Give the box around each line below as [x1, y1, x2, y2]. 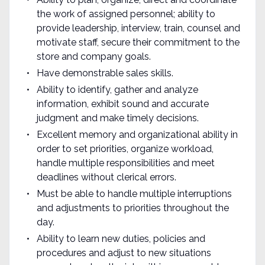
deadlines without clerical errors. [36, 171, 176, 183]
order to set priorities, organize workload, [36, 143, 214, 154]
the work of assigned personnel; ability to [36, 8, 215, 20]
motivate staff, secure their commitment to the [36, 36, 240, 48]
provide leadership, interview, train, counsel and [36, 22, 240, 34]
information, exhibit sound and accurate [36, 98, 209, 109]
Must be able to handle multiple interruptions [36, 188, 232, 199]
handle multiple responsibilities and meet [36, 157, 215, 169]
